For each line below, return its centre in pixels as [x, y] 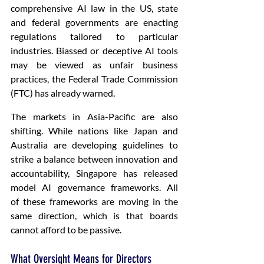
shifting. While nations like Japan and [94, 131]
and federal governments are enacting [94, 22]
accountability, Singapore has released [94, 173]
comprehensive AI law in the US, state [94, 8]
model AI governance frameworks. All [94, 187]
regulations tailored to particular [94, 36]
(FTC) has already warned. [63, 93]
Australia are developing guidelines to [94, 145]
